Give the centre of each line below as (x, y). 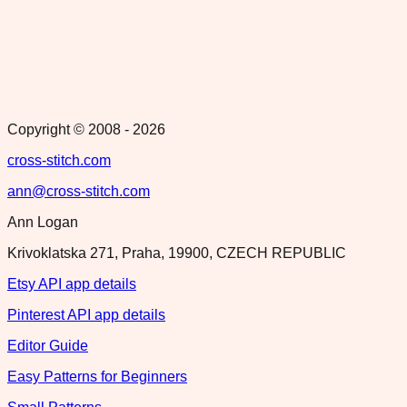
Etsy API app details (72, 284)
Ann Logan (43, 223)
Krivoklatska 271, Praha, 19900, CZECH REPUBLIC (177, 253)
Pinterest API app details (86, 315)
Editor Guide (48, 346)
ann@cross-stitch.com (79, 192)
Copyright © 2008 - (70, 130)
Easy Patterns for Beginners (97, 377)
